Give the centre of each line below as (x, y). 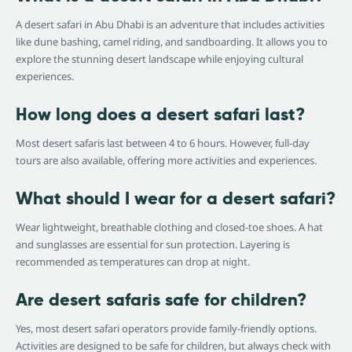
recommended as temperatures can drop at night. (133, 262)
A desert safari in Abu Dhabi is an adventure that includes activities (170, 25)
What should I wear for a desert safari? (176, 198)
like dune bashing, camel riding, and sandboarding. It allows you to (172, 42)
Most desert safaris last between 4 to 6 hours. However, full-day (163, 143)
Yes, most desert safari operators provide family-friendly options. (166, 329)
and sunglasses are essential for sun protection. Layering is (153, 245)
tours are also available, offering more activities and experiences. (166, 161)
